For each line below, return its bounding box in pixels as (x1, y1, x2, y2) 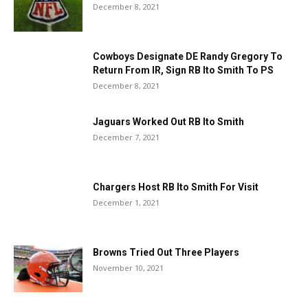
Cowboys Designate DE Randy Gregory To (93, 51, 283, 62)
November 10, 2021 (93, 263, 164, 273)
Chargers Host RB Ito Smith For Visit (93, 181, 258, 192)
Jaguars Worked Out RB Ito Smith (93, 116, 244, 127)
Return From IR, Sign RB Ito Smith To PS (93, 65, 274, 76)
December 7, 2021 (93, 132, 159, 142)
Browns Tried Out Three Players (93, 247, 239, 258)
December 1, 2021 (93, 197, 159, 208)
